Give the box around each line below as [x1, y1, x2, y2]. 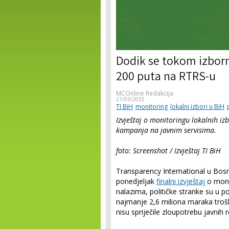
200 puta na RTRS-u [116, 69, 216, 87]
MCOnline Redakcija [116, 89, 173, 98]
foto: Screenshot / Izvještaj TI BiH [116, 146, 221, 155]
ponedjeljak [116, 176, 156, 186]
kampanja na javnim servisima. [116, 125, 216, 135]
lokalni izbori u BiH [170, 102, 224, 111]
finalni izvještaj [156, 176, 205, 186]
